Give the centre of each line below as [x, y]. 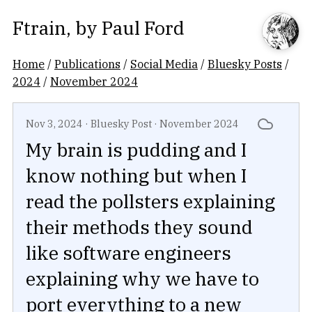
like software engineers [128, 253]
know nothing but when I [136, 175]
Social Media [164, 64]
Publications [87, 64]
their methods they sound [139, 227]
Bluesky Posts [245, 64]
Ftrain [39, 28]
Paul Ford [143, 28]
